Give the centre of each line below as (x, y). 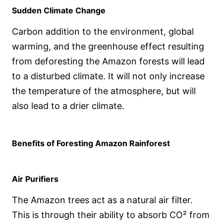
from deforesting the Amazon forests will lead (108, 61)
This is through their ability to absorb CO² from (111, 215)
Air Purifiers (35, 179)
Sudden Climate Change (59, 11)
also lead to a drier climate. (68, 106)
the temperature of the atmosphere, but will (104, 91)
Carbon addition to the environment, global (103, 32)
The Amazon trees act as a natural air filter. (102, 200)
